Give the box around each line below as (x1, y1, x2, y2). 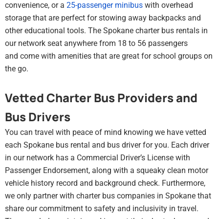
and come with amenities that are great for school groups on (5, 51, 213, 61)
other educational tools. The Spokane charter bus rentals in (5, 26, 208, 36)
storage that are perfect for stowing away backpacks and (5, 13, 201, 23)
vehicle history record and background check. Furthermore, (5, 178, 205, 188)
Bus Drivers (5, 108, 70, 125)
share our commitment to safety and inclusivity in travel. (5, 203, 198, 213)
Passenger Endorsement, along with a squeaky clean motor (5, 165, 208, 175)
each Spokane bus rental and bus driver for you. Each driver (5, 140, 209, 150)
